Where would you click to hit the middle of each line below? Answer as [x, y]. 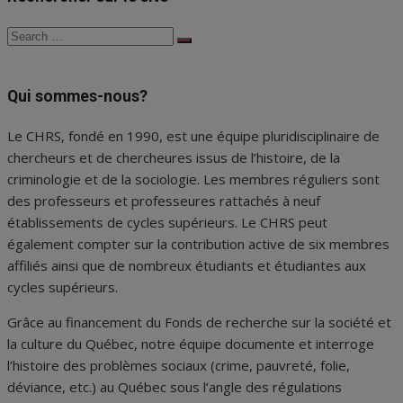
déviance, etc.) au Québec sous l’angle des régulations [175, 386]
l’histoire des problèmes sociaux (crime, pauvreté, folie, [179, 365]
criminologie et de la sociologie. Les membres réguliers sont [193, 179]
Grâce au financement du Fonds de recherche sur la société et [199, 322]
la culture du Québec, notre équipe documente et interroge [191, 343]
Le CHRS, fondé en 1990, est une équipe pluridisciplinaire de [193, 135]
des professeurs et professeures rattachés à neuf [164, 200]
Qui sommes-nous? [77, 96]
